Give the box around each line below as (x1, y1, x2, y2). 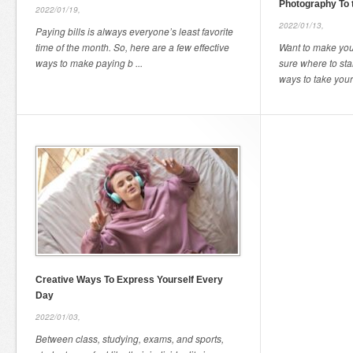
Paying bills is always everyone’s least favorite (35, 24, 233, 38)
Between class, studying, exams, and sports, (35, 332, 224, 345)
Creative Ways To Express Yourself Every (35, 274, 223, 285)
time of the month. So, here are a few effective (35, 40, 229, 54)
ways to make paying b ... (35, 56, 143, 69)
